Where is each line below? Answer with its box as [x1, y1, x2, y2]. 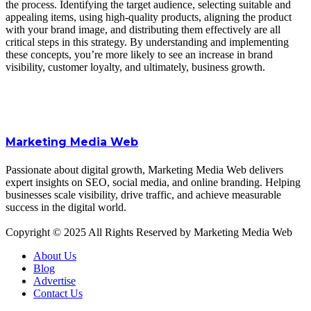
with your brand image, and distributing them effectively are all [6, 24, 280, 35]
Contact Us [33, 287, 83, 299]
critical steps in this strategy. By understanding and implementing [6, 36, 289, 48]
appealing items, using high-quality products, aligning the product [6, 11, 292, 23]
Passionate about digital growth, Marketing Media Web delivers [6, 163, 283, 176]
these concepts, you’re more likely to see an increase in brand [6, 49, 273, 60]
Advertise [33, 274, 76, 287]
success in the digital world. [6, 201, 126, 213]
